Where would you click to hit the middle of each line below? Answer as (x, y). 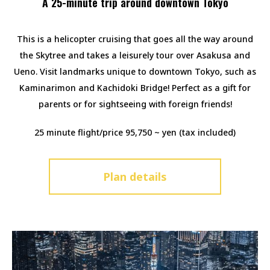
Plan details (135, 176)
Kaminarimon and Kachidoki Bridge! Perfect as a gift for (135, 87)
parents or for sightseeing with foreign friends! (135, 104)
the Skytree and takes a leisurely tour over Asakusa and (135, 55)
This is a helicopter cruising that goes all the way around (135, 39)
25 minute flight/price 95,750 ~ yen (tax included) (135, 132)
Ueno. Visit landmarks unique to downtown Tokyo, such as (135, 71)
